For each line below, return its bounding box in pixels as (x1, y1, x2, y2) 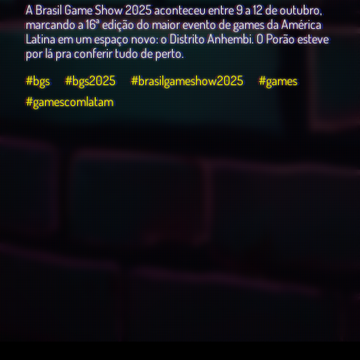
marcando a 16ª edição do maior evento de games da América (26, 15, 321, 32)
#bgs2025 (65, 72, 116, 88)
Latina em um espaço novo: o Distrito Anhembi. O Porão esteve (26, 30, 329, 47)
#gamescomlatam (26, 92, 113, 109)
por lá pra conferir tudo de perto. (26, 44, 184, 61)
